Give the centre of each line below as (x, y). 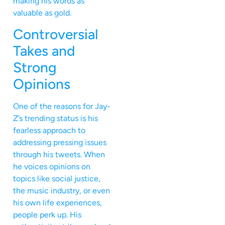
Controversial (55, 34)
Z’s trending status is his (55, 119)
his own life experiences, (58, 203)
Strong (35, 68)
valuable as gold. (42, 13)
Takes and (44, 51)
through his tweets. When (59, 155)
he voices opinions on (52, 167)
